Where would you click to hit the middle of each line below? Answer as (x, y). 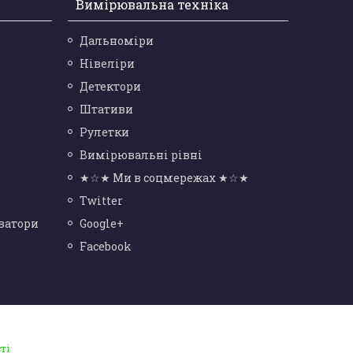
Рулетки (104, 132)
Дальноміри (116, 41)
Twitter (101, 201)
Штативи (106, 110)
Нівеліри (107, 64)
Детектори (110, 87)
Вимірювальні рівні (141, 155)
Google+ (101, 224)
